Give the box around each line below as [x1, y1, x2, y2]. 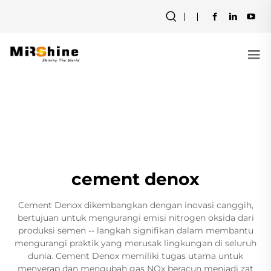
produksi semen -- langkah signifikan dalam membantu [18, 225, 253, 236]
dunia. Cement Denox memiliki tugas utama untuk [28, 250, 243, 261]
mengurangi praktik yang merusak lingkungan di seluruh [15, 238, 256, 249]
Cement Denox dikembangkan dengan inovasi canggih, [18, 200, 253, 211]
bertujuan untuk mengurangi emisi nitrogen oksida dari [17, 212, 254, 223]
